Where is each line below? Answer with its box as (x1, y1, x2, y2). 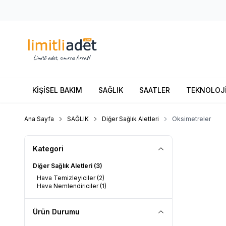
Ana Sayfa (24, 115, 54, 123)
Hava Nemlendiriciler (37, 182, 100, 190)
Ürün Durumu (33, 207, 80, 216)
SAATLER (139, 85, 170, 94)
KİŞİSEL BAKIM (32, 85, 82, 94)
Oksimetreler (172, 115, 211, 123)
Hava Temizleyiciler (37, 174, 97, 182)
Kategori (33, 144, 64, 153)
